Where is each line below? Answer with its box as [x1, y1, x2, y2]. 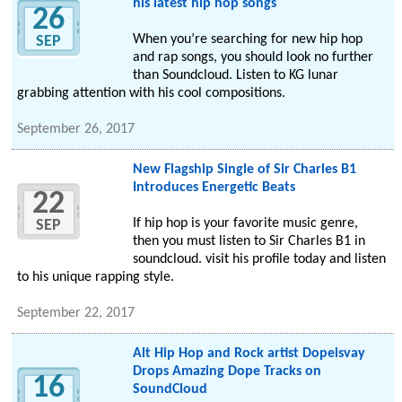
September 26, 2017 [17, 122, 135, 137]
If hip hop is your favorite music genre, [132, 216, 358, 232]
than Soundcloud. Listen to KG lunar [132, 68, 338, 83]
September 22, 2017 [17, 306, 135, 321]
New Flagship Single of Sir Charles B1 [132, 162, 356, 178]
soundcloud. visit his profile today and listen [132, 252, 386, 267]
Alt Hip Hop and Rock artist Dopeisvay [132, 346, 365, 362]
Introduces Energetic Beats [132, 180, 295, 196]
